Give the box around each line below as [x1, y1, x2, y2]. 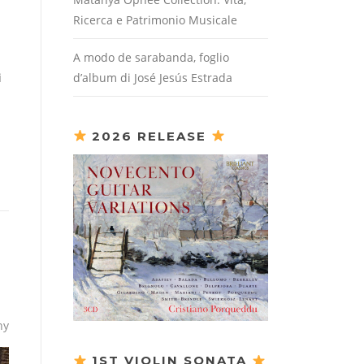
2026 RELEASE [87, 128, 212, 144]
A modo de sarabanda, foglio [73, 49, 229, 65]
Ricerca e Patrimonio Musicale [73, 11, 237, 28]
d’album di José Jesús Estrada [73, 69, 232, 85]
